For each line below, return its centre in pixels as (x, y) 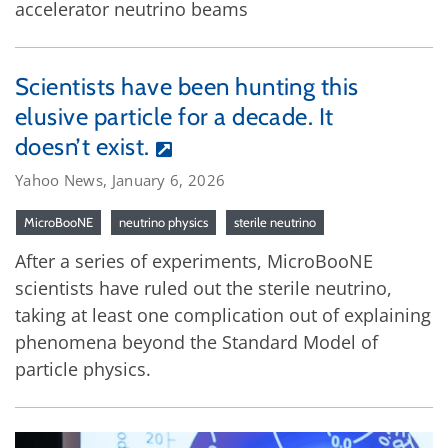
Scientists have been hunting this (187, 87)
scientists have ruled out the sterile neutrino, (203, 288)
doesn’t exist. (82, 147)
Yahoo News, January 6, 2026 (120, 180)
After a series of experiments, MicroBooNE (194, 261)
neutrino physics (163, 222)
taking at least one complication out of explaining (223, 315)
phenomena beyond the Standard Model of (196, 342)
